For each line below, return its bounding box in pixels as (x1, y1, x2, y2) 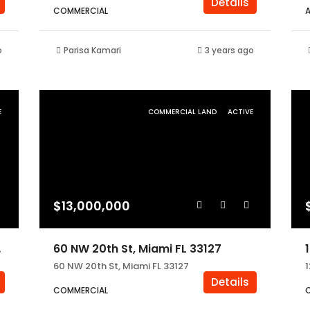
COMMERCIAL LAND (148, 107, 219, 117)
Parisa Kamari (63, 44, 121, 56)
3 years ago (205, 44, 255, 56)
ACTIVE (228, 107, 254, 117)
